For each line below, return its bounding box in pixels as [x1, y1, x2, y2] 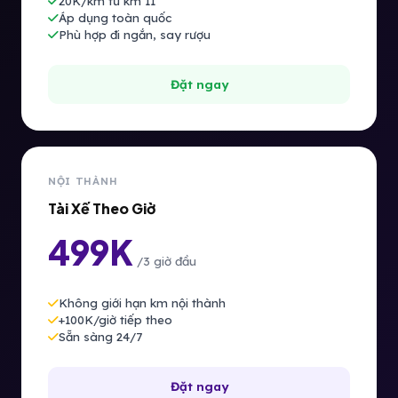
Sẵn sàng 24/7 [59, 330, 142, 344]
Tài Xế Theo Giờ [48, 199, 155, 218]
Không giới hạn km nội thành [59, 296, 226, 310]
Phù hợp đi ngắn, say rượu [59, 28, 211, 42]
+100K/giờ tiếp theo [59, 313, 172, 327]
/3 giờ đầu [137, 254, 196, 268]
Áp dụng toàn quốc [59, 11, 171, 25]
